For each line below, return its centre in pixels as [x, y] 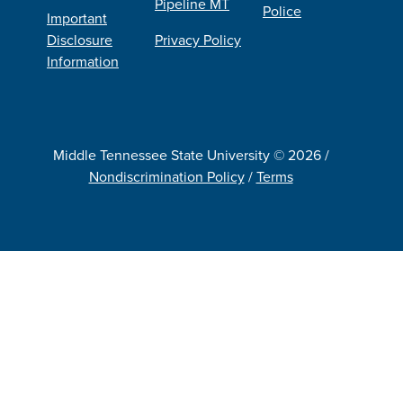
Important [77, 18]
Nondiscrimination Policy [166, 176]
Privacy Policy [198, 39]
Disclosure [80, 39]
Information [83, 61]
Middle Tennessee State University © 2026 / [191, 154]
